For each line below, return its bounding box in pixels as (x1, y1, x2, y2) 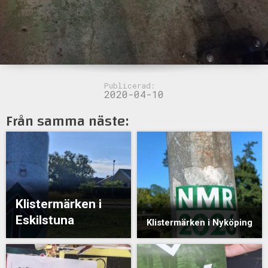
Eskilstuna (16, 213, 74, 228)
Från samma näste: (6, 108, 129, 135)
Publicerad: (104, 80, 155, 90)
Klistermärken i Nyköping (147, 217, 252, 229)
